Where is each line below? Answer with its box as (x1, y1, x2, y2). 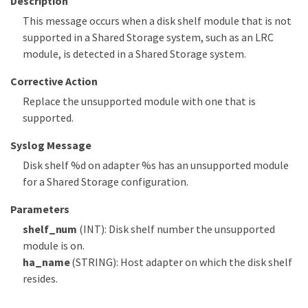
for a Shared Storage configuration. (23, 175, 188, 189)
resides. (23, 272, 58, 286)
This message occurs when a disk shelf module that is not (23, 14, 291, 28)
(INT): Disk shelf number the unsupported (77, 222, 276, 236)
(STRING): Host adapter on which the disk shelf (69, 255, 293, 269)
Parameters (10, 202, 69, 217)
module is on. (23, 239, 85, 253)
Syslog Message (10, 138, 91, 153)
